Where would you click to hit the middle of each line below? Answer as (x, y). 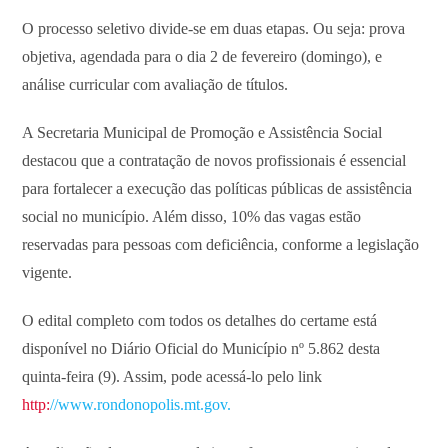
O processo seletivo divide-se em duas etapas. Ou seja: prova (214, 28)
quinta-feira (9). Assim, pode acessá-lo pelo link (172, 376)
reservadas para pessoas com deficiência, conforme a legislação (221, 244)
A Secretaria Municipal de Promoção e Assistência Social (202, 132)
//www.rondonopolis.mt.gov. (141, 404)
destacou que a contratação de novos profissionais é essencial (214, 160)
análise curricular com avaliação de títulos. (155, 84)
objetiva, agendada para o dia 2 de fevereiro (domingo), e (202, 56)
